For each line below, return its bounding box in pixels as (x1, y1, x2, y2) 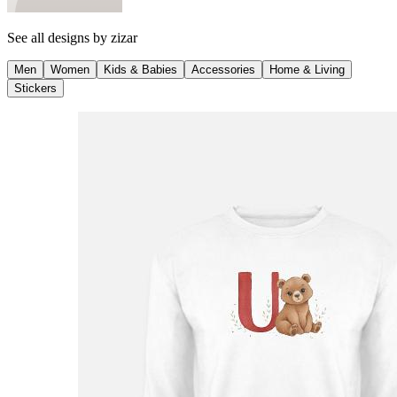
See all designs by (7, 29, 111, 45)
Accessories (191, 62, 255, 76)
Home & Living (269, 62, 345, 76)
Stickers (14, 81, 57, 95)
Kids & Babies (104, 62, 177, 76)
